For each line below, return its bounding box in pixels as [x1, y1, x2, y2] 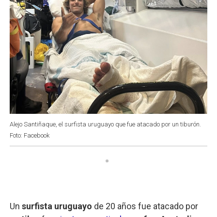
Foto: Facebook [10, 131, 49, 139]
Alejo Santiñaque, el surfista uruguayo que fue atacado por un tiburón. [10, 120, 201, 128]
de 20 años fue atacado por [92, 201, 198, 211]
